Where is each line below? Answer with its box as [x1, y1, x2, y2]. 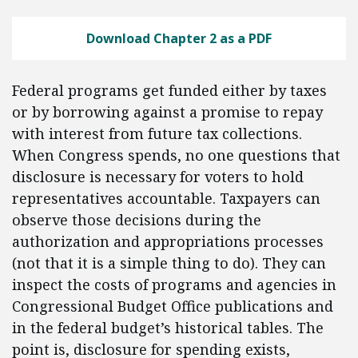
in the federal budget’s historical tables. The [12, 318, 324, 337]
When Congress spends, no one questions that [12, 145, 340, 165]
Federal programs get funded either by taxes [12, 81, 327, 100]
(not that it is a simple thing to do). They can [12, 253, 326, 272]
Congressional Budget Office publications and [12, 296, 333, 316]
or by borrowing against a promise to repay [12, 102, 323, 121]
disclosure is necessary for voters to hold [12, 167, 304, 186]
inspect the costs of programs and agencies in [12, 275, 336, 294]
